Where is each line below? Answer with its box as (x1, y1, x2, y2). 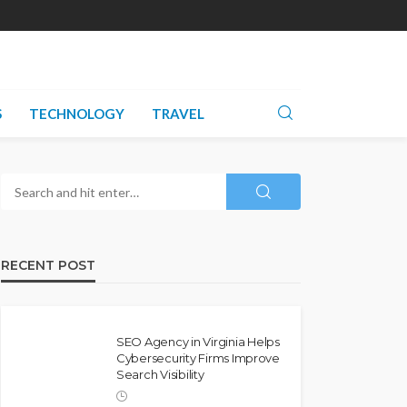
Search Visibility (116, 367, 204, 382)
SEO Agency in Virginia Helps (116, 334, 280, 349)
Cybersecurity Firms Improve (116, 351, 280, 365)
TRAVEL (151, 105, 204, 122)
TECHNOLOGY (28, 105, 124, 122)
